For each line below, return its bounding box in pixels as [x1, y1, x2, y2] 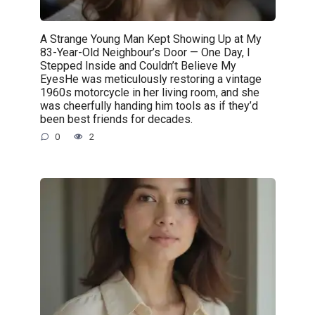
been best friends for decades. [39, 112, 193, 126]
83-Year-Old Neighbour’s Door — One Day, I [39, 45, 250, 59]
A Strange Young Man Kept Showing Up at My [39, 32, 262, 46]
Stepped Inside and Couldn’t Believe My [39, 58, 236, 72]
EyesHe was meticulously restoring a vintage [39, 72, 262, 86]
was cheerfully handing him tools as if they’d [39, 98, 258, 112]
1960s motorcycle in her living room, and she [39, 85, 259, 99]
